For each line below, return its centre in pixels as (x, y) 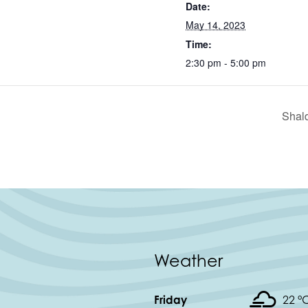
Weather (188, 261)
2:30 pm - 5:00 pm (226, 63)
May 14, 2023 (216, 25)
